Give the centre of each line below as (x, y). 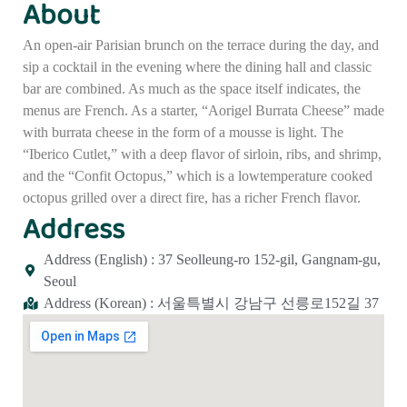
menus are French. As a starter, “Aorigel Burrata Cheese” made (203, 110)
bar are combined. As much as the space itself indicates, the (192, 88)
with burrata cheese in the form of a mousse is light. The (183, 132)
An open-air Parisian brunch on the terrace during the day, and (201, 45)
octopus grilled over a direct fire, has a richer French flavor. (192, 197)
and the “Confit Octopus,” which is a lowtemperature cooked (198, 175)
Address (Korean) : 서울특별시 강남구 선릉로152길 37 (211, 303)
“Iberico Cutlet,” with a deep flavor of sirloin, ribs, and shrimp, (202, 154)
